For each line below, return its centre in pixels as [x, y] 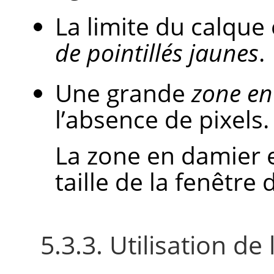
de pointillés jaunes [157, 53]
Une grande [123, 93]
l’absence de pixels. [162, 119]
